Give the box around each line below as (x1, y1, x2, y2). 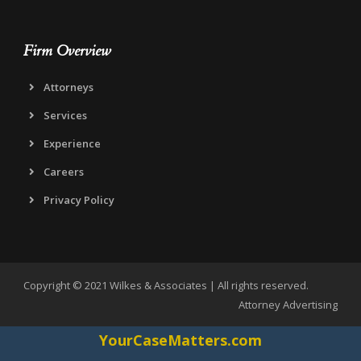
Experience (44, 135, 101, 151)
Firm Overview (23, 40, 110, 61)
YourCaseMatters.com (99, 330, 262, 350)
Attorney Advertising (239, 297, 338, 312)
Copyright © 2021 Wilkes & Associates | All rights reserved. (23, 277, 309, 293)
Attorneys (44, 79, 93, 94)
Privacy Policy (44, 192, 114, 207)
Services (44, 107, 87, 122)
